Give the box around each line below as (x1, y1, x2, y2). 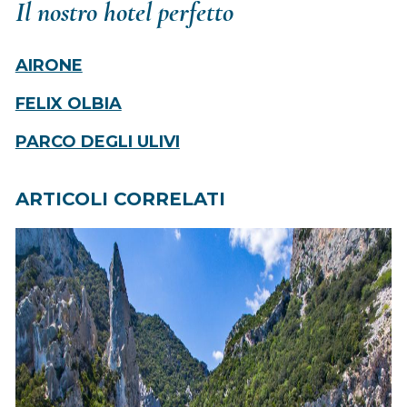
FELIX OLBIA (15, 93, 122, 114)
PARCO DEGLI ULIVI (15, 131, 180, 152)
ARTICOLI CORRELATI (15, 187, 225, 210)
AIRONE (15, 55, 83, 75)
